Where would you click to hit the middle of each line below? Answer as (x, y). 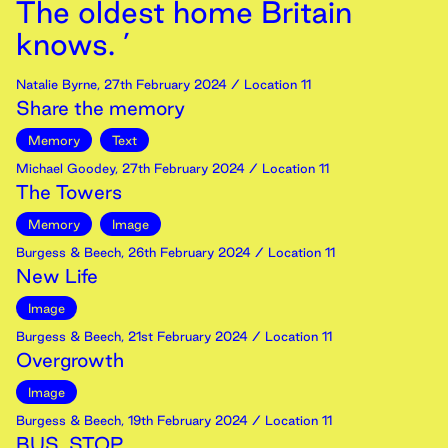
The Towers (69, 192)
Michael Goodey (65, 168)
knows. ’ (73, 44)
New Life (57, 276)
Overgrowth (70, 360)
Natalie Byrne (56, 84)
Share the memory (100, 108)
